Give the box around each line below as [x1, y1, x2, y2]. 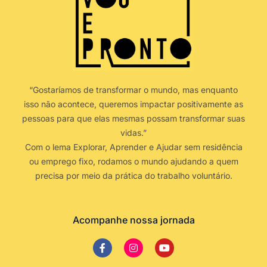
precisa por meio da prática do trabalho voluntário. [35, 170, 232, 181]
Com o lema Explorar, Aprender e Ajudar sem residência [24, 142, 243, 153]
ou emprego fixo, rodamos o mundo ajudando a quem [29, 156, 238, 167]
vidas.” [120, 128, 147, 138]
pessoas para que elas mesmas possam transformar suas [22, 113, 245, 124]
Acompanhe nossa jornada [72, 214, 195, 226]
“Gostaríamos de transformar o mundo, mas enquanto [29, 85, 238, 95]
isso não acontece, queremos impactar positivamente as [24, 99, 243, 110]
